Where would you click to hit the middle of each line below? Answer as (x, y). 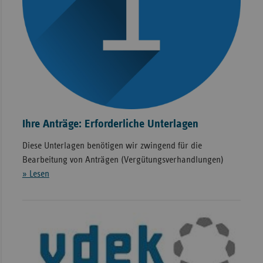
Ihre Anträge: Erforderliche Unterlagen (110, 124)
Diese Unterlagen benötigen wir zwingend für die (112, 146)
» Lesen (36, 174)
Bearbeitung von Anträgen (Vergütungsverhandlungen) (123, 160)
